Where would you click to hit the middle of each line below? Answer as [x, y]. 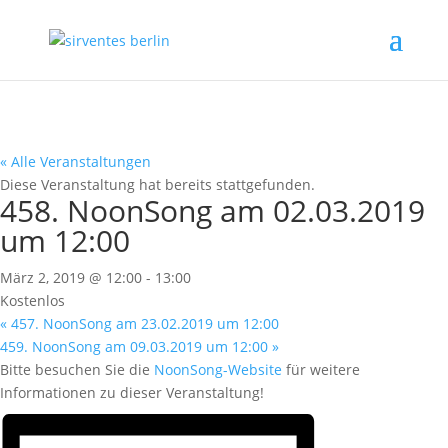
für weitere [321, 369]
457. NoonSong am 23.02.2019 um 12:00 [143, 323]
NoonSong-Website [218, 369]
